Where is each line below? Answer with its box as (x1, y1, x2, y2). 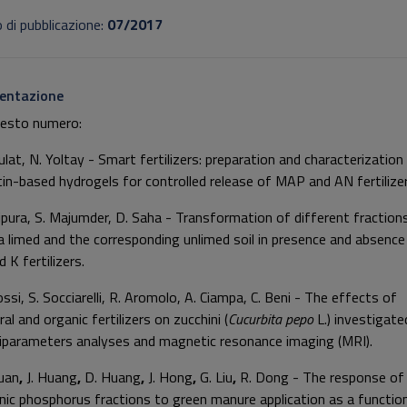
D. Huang (84, 366, 141, 388)
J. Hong (148, 366, 193, 388)
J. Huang (26, 366, 77, 388)
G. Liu (200, 366, 233, 388)
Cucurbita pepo (228, 308, 317, 330)
